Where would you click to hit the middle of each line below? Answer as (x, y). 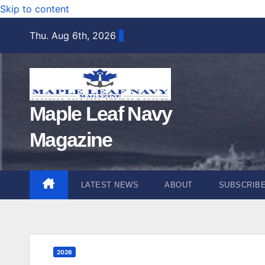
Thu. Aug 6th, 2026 (73, 35)
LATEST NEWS (109, 185)
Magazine (71, 139)
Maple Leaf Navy (101, 113)
